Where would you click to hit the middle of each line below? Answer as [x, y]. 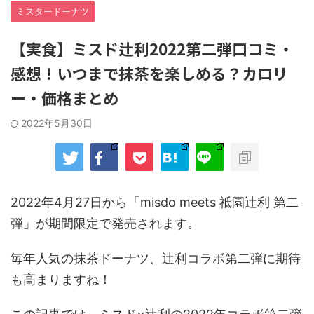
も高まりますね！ [61, 279]
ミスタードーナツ [53, 11]
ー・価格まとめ [64, 97]
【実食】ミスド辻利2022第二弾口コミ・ [152, 48]
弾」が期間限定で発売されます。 [105, 223]
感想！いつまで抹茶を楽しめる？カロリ [149, 73]
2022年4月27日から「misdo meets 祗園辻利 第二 [155, 202]
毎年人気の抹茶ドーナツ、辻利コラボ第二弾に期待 [156, 258]
